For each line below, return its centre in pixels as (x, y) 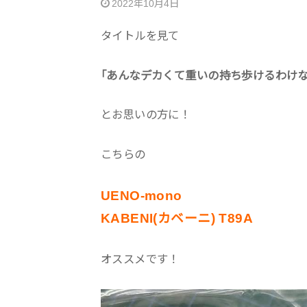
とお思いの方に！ (146, 115)
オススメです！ (140, 259)
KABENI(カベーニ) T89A (177, 219)
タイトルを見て (140, 35)
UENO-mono (142, 196)
